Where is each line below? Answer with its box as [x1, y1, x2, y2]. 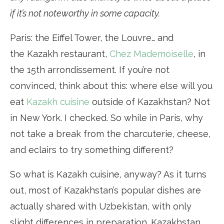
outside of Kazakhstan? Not [89, 96, 210, 107]
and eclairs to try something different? [10, 144, 173, 155]
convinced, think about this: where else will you [10, 80, 212, 91]
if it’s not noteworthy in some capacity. [10, 7, 160, 18]
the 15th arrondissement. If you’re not [10, 64, 169, 75]
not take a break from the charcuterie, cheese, [10, 128, 210, 139]
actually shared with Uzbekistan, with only [10, 200, 191, 211]
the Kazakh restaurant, [10, 48, 109, 59]
